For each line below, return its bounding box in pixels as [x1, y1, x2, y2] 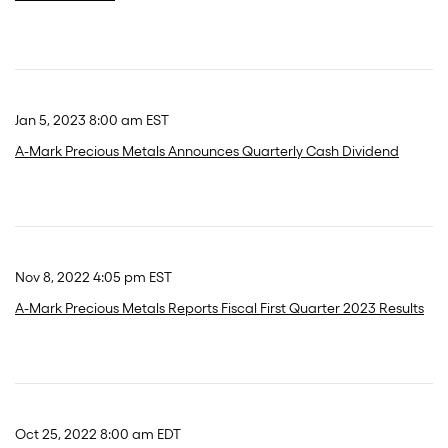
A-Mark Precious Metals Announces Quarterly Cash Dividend [15, 143, 399, 160]
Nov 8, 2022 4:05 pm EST [15, 269, 172, 286]
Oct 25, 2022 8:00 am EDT [15, 426, 181, 443]
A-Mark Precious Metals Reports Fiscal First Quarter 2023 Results [15, 300, 424, 317]
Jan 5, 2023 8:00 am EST [15, 112, 169, 129]
